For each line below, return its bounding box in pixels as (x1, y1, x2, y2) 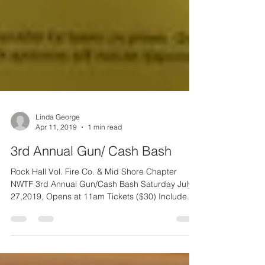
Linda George (35, 136, 80, 145)
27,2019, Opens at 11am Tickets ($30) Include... (11, 215, 194, 225)
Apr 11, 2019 (35, 146, 77, 155)
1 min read (88, 146, 122, 155)
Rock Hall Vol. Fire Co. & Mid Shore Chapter (11, 190, 177, 201)
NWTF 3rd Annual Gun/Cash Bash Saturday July (11, 202, 192, 213)
